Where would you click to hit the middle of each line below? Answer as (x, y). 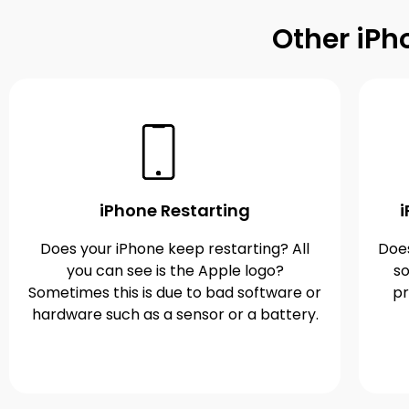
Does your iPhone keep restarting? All (175, 248)
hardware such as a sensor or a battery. (175, 314)
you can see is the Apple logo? (175, 270)
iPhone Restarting (175, 210)
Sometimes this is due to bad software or (175, 292)
